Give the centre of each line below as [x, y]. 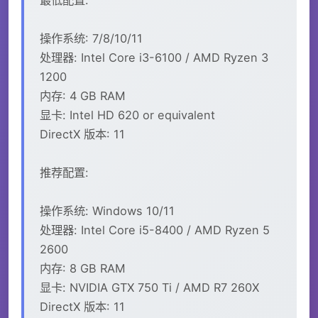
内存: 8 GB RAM [83, 268]
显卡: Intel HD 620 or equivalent [127, 115]
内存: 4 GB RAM [83, 95]
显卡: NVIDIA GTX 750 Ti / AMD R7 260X [149, 287]
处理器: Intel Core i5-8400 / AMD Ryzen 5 [155, 230]
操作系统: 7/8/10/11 [91, 38]
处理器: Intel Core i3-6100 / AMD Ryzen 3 [154, 57]
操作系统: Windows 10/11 [107, 210]
